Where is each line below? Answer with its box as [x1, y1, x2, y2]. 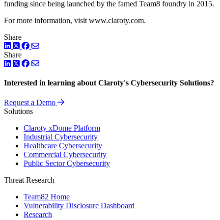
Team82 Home [24, 192, 70, 201]
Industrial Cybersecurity [24, 132, 98, 141]
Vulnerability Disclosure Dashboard [24, 201, 135, 210]
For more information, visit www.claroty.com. [4, 16, 146, 25]
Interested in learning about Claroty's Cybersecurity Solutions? [4, 79, 214, 87]
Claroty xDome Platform [24, 123, 100, 132]
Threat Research [4, 175, 55, 184]
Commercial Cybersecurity [24, 150, 107, 159]
